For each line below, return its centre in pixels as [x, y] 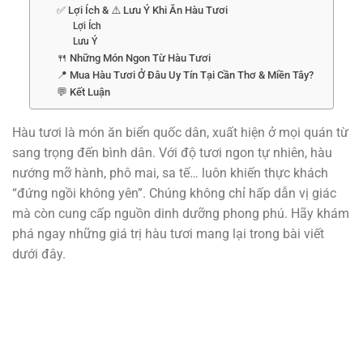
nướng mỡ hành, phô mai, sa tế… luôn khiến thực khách [170, 173]
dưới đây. [39, 254]
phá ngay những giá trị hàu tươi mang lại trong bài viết [168, 233]
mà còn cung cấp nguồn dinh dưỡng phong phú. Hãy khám [181, 213]
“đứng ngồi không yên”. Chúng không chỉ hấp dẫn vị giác [174, 193]
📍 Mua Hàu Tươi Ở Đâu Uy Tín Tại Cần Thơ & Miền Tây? [185, 75]
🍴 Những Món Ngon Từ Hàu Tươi [133, 58]
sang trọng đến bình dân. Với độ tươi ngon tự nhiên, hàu [172, 152]
